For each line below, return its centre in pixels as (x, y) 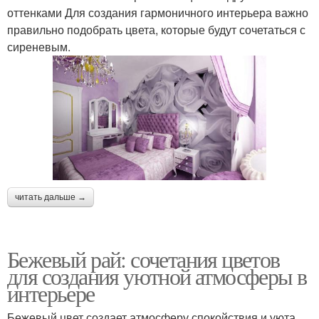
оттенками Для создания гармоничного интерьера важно (158, 12)
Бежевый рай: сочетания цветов (143, 258)
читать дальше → (51, 197)
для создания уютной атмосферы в (157, 276)
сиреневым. (39, 46)
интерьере (51, 293)
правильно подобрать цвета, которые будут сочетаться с (156, 29)
